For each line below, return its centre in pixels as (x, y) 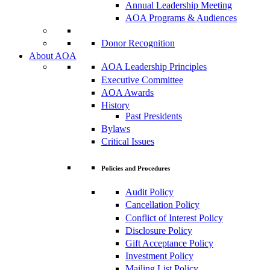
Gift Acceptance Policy (169, 243)
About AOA (53, 56)
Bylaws (116, 129)
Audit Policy (149, 192)
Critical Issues (128, 142)
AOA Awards (127, 92)
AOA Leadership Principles (154, 67)
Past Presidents (154, 116)
